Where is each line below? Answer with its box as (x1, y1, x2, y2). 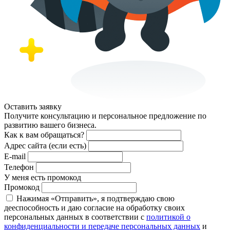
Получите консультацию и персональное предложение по (4, 111, 206, 120)
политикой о (146, 212, 190, 221)
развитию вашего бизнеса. (4, 120, 97, 129)
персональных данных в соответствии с (4, 212, 146, 221)
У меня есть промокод (4, 172, 81, 182)
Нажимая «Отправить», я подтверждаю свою (14, 194, 175, 203)
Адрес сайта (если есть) (4, 141, 86, 150)
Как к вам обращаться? (4, 130, 84, 139)
